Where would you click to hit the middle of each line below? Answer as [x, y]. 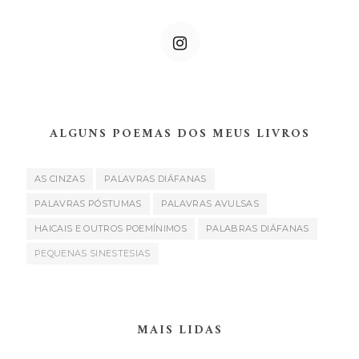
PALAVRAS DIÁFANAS [155, 178]
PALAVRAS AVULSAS [210, 203]
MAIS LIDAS [180, 330]
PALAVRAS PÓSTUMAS [88, 203]
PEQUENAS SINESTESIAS [93, 253]
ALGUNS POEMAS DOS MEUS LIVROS [180, 134]
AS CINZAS [60, 178]
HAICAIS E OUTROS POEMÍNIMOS [111, 228]
